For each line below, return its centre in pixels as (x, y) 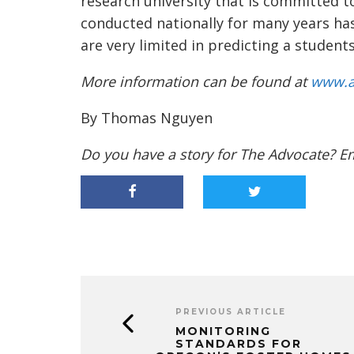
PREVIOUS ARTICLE (231, 312)
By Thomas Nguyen (147, 118)
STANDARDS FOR (239, 344)
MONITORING (223, 331)
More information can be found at (196, 81)
